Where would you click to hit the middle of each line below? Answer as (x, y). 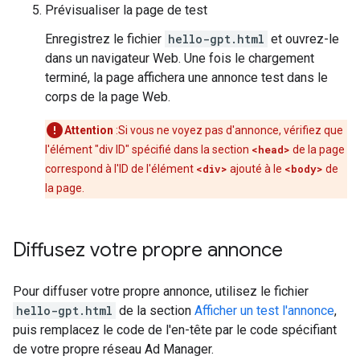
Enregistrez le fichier (105, 39)
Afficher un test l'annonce (264, 311)
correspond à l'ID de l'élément (121, 169)
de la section (155, 311)
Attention (89, 130)
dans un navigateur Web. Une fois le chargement (180, 58)
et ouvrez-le (303, 39)
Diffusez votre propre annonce (148, 250)
